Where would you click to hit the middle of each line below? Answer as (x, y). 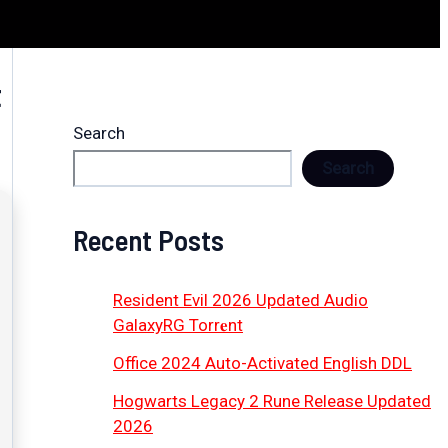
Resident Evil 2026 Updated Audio (240, 300)
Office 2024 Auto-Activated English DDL (262, 362)
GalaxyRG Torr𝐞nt (178, 325)
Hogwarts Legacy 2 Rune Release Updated (272, 400)
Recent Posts (148, 239)
